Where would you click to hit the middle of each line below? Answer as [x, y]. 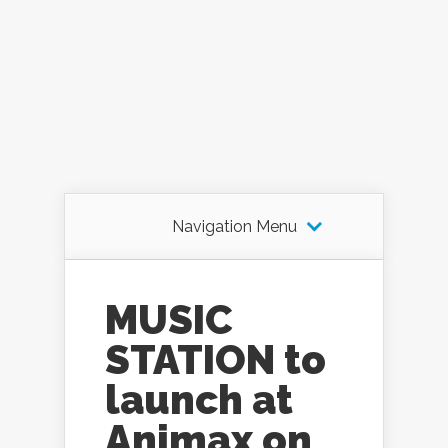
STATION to [215, 360]
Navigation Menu [234, 227]
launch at [199, 400]
